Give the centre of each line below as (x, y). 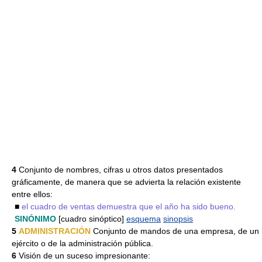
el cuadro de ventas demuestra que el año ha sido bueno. (129, 206)
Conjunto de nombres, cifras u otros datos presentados (120, 170)
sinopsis (178, 219)
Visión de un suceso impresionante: (83, 256)
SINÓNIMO (35, 219)
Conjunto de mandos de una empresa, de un (175, 231)
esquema (144, 219)
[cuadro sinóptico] (91, 219)
